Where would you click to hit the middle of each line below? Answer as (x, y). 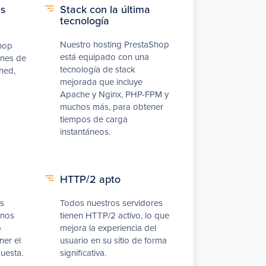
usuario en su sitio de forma (113, 240)
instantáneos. (85, 132)
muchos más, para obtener (112, 107)
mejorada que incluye (101, 82)
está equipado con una (104, 57)
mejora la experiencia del (108, 228)
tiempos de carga (94, 119)
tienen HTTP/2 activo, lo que (115, 215)
